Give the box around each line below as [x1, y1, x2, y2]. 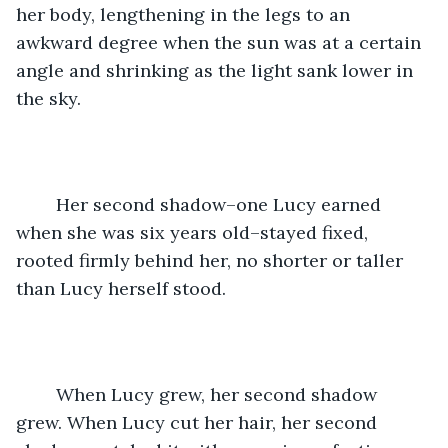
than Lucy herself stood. [16, 276, 231, 300]
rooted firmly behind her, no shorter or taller [16, 248, 408, 272]
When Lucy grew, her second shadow [36, 382, 56, 406]
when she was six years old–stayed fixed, [16, 220, 373, 244]
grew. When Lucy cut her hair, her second [16, 410, 382, 434]
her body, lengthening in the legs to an [16, 2, 355, 26]
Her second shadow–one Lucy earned [36, 192, 56, 216]
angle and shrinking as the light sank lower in [16, 58, 418, 82]
